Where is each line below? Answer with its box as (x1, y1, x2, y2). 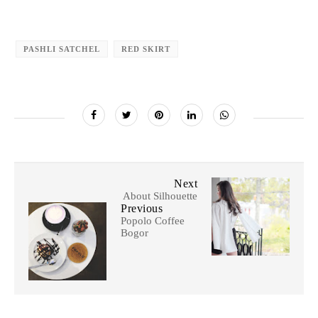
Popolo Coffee (121, 215, 185, 227)
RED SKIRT (121, 45, 170, 54)
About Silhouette (123, 190, 197, 202)
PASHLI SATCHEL (23, 45, 100, 54)
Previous (121, 202, 163, 215)
